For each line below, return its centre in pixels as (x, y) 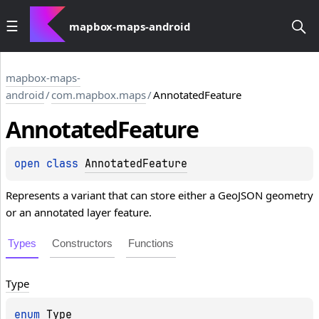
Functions (151, 244)
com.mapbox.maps (99, 95)
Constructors (82, 244)
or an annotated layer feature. (79, 213)
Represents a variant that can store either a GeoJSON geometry (159, 195)
